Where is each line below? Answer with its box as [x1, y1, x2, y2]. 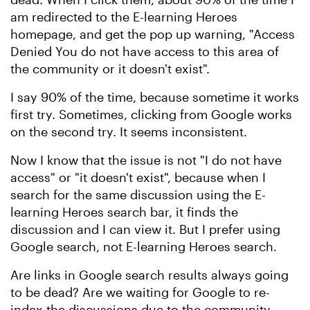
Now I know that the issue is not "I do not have [10, 152, 282, 167]
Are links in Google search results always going [10, 267, 289, 282]
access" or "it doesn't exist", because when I [10, 170, 266, 185]
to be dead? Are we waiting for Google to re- [10, 284, 270, 300]
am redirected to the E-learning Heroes [10, 9, 237, 24]
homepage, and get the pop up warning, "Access [10, 26, 295, 42]
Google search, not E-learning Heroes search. [10, 239, 277, 254]
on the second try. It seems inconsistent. [10, 124, 247, 139]
